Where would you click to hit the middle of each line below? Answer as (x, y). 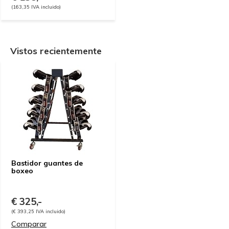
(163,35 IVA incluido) (36, 7)
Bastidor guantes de (47, 163)
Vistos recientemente (56, 51)
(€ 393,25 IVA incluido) (38, 211)
